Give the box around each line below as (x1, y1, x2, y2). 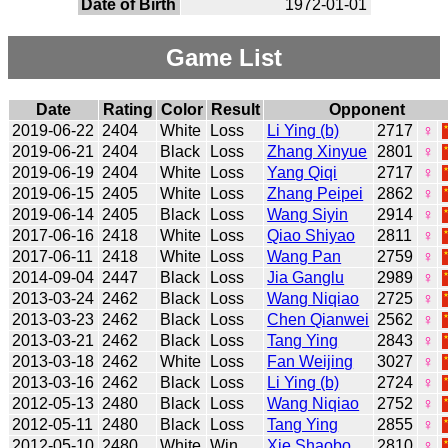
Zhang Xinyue (267, 142, 368, 160)
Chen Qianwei (267, 310, 370, 328)
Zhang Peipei (267, 184, 364, 202)
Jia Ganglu (267, 268, 345, 286)
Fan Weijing (267, 352, 354, 370)
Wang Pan (267, 247, 342, 265)
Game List (166, 43, 282, 71)
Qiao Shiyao (267, 226, 356, 244)
